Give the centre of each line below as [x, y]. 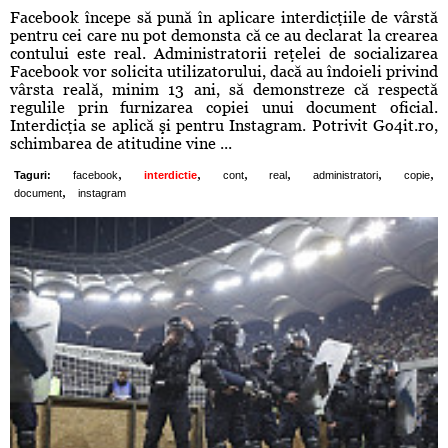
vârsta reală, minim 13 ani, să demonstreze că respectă [224, 90]
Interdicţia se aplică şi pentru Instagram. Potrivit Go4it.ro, [224, 126]
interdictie [170, 175]
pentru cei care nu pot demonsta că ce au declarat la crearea [224, 36]
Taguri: [32, 175]
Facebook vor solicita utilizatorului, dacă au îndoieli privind [224, 72]
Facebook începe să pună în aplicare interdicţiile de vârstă [224, 18]
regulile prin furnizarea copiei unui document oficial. [224, 108]
